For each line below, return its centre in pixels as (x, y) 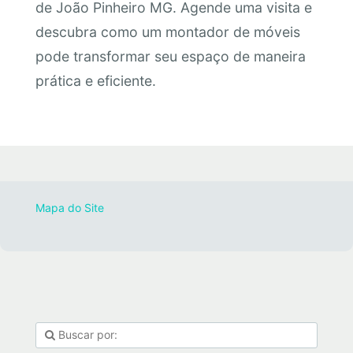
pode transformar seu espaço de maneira (170, 57)
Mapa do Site (69, 207)
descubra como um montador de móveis (167, 32)
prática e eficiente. (95, 81)
